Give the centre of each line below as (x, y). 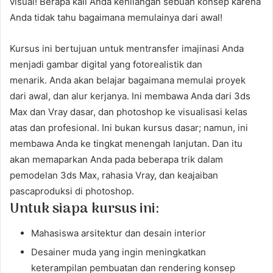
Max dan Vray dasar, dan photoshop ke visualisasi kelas (129, 112)
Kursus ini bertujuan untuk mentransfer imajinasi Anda (127, 48)
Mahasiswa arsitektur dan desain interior (119, 233)
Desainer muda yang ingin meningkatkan (119, 252)
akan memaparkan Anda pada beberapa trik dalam (116, 159)
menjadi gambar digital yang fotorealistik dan (106, 64)
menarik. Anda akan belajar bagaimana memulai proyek (128, 80)
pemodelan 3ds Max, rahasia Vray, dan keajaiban (114, 175)
